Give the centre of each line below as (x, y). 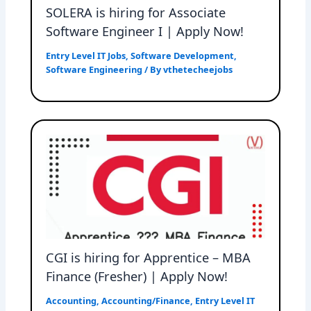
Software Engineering (94, 70)
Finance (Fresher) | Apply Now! (137, 277)
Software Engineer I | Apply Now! (145, 32)
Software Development (183, 56)
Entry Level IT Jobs (86, 56)
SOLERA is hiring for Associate (136, 13)
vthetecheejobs (198, 70)
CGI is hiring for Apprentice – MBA (149, 258)
